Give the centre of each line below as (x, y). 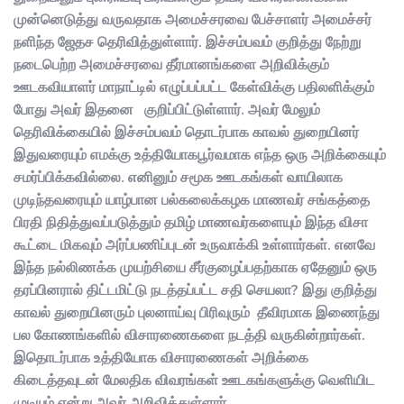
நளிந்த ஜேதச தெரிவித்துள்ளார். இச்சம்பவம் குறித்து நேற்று (187, 42)
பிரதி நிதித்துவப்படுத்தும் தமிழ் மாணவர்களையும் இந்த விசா (191, 222)
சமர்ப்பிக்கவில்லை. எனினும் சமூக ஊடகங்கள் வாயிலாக (178, 177)
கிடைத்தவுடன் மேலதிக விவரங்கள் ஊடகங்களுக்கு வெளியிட (194, 380)
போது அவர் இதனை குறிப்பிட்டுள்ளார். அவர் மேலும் (167, 110)
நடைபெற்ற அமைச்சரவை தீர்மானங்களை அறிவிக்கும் (171, 64)
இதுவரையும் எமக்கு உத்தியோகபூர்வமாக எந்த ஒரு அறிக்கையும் (200, 155)
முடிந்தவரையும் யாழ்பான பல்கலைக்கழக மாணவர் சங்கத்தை (192, 200)
